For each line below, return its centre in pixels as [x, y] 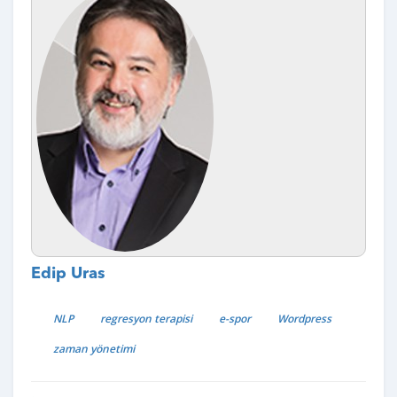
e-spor [235, 319]
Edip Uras [68, 273]
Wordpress [304, 319]
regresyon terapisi [146, 319]
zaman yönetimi [94, 349]
